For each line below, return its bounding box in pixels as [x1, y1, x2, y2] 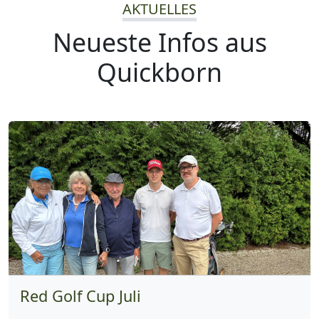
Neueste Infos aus [52, 24, 267, 59]
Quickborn [97, 54, 222, 89]
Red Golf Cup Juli [20, 285, 141, 306]
